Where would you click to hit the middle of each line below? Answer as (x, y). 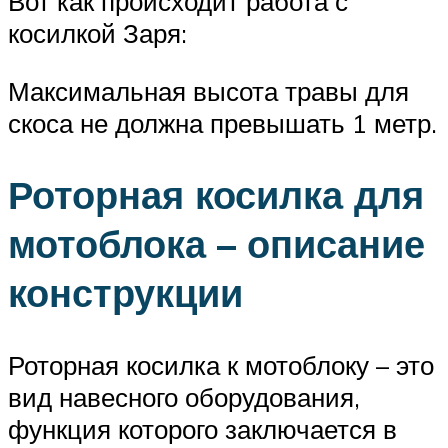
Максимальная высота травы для (208, 90)
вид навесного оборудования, (184, 397)
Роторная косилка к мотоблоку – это (221, 365)
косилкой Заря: (97, 32)
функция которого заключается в (202, 429)
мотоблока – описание (216, 244)
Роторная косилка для (216, 195)
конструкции (125, 293)
